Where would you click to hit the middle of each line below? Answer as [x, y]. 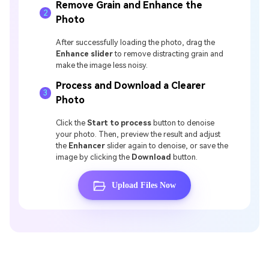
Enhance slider [86, 54]
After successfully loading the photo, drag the [136, 43]
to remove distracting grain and [169, 54]
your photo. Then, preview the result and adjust [138, 134]
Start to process [119, 122]
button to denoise [183, 122]
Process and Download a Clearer [131, 85]
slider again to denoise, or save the [167, 145]
